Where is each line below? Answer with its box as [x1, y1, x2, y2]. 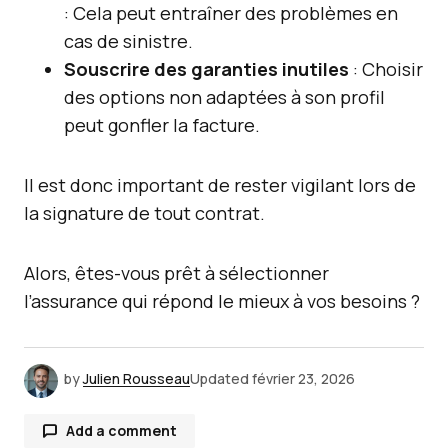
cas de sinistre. [64, 29, 193, 53]
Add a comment [66, 421, 177, 440]
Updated [190, 369, 249, 389]
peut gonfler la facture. [64, 113, 260, 137]
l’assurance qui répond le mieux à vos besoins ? [24, 289, 420, 313]
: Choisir [349, 57, 423, 81]
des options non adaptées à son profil [64, 85, 385, 109]
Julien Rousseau [83, 369, 190, 389]
